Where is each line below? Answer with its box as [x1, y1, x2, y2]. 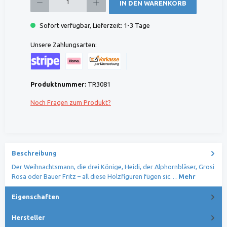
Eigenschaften [12, 193, 59, 200]
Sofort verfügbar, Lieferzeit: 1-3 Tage [38, 21, 150, 29]
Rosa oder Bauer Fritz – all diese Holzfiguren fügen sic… [12, 172, 178, 180]
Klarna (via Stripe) [64, 70, 117, 78]
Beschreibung [12, 149, 57, 157]
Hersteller [12, 213, 45, 221]
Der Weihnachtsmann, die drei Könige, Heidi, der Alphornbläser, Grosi [12, 163, 214, 170]
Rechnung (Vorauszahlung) [87, 70, 165, 78]
